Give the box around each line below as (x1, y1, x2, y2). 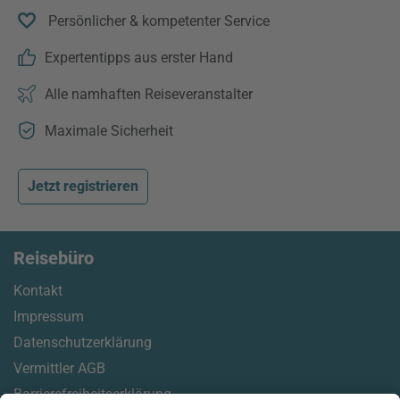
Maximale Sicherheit (45, 122, 173, 139)
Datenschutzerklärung (13, 334, 152, 351)
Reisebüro (13, 247, 94, 269)
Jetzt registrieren (28, 178, 138, 195)
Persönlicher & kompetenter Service (45, 12, 270, 29)
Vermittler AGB (13, 360, 105, 377)
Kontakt (13, 282, 62, 299)
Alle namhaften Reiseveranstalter (45, 86, 253, 103)
